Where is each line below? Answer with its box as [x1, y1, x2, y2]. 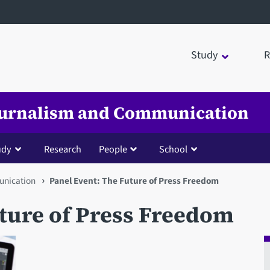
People [98, 142, 127, 156]
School [159, 142, 188, 156]
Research [43, 142, 81, 156]
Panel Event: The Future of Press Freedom [49, 174, 219, 187]
